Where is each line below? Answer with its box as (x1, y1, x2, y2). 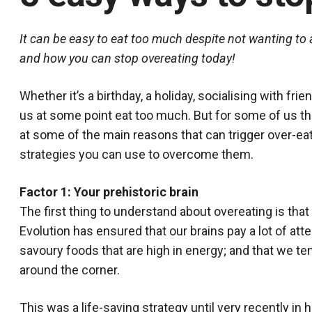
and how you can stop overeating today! (19, 51, 235, 65)
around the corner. (19, 263, 120, 277)
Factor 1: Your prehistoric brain (19, 185, 198, 199)
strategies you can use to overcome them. (19, 147, 253, 162)
